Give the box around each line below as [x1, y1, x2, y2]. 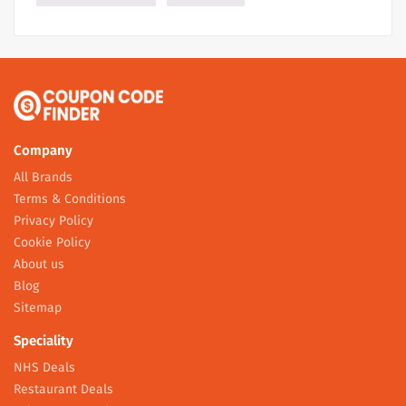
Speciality [14, 333, 73, 350]
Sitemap [14, 300, 62, 316]
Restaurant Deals [14, 382, 113, 398]
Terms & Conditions [14, 191, 126, 208]
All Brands [14, 169, 72, 186]
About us [14, 256, 64, 273]
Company [14, 142, 72, 159]
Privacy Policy [14, 213, 93, 229]
